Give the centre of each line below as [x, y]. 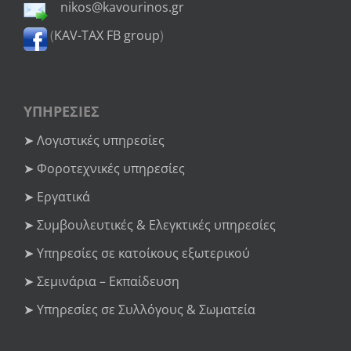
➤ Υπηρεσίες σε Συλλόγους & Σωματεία [139, 309]
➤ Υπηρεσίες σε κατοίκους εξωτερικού [137, 253]
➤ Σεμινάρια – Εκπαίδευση [101, 281]
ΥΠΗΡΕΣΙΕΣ [62, 111]
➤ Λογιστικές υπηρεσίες [94, 140]
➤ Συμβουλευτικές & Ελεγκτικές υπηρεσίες [150, 224]
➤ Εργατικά [57, 196]
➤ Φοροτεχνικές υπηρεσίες [104, 168]
